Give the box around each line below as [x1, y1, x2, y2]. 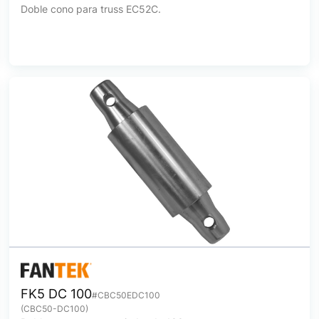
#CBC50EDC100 [92, 290, 161, 300]
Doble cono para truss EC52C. [21, 3, 162, 15]
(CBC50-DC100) [21, 303, 89, 314]
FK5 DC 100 [21, 286, 93, 301]
